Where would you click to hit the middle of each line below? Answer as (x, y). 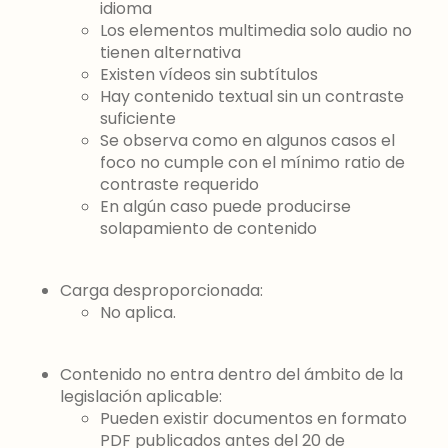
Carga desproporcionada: (161, 291)
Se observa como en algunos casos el (247, 141)
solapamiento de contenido (208, 229)
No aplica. (138, 313)
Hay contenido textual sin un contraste (252, 97)
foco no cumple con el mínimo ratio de (252, 163)
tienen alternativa (170, 53)
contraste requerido (179, 185)
